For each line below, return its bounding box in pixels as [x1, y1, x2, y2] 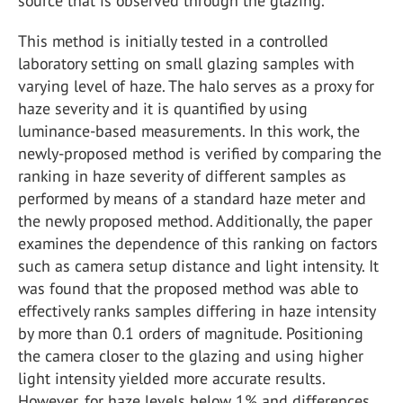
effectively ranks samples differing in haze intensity [18, 300, 375, 321]
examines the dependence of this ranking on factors [18, 233, 378, 254]
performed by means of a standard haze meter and [18, 188, 366, 209]
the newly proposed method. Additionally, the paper [18, 210, 372, 231]
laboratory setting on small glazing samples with [18, 53, 354, 74]
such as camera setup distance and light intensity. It [18, 255, 379, 276]
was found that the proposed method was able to [18, 278, 358, 299]
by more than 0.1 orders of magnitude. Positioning [18, 323, 363, 344]
